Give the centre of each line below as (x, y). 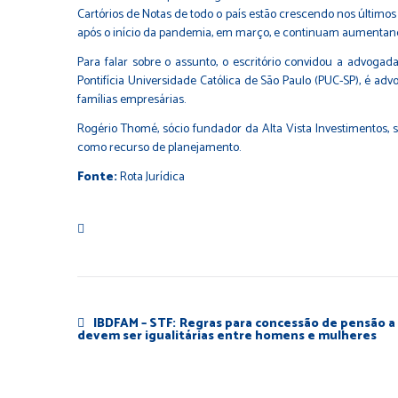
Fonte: (99, 177)
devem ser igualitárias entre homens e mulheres (227, 336)
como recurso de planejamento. (159, 147)
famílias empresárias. (131, 99)
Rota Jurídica (152, 177)
